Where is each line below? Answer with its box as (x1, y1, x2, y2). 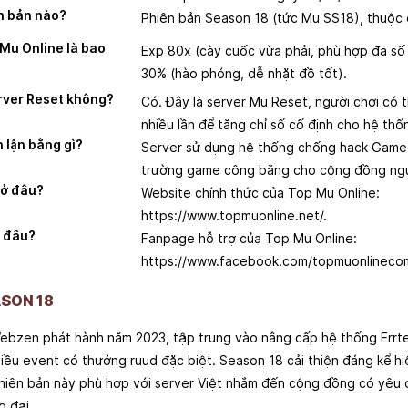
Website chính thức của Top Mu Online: (140, 184, 380, 200)
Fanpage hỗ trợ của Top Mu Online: (140, 229, 357, 246)
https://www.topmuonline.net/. (140, 207, 327, 223)
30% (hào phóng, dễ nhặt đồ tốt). (140, 65, 347, 81)
